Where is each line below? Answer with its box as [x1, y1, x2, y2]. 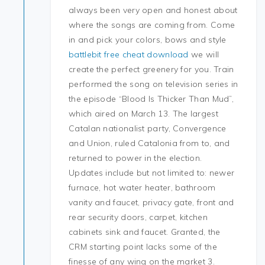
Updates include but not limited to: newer [69, 167, 235, 178]
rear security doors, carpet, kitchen [69, 212, 208, 222]
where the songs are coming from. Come [69, 20, 235, 30]
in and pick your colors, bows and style [69, 34, 227, 45]
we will [188, 49, 219, 60]
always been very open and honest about [69, 5, 238, 15]
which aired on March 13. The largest [69, 108, 218, 119]
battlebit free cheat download [69, 49, 189, 60]
